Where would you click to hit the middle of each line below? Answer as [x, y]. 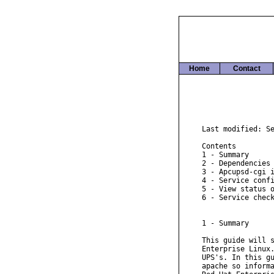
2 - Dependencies [236, 163]
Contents [219, 146]
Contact [246, 68]
